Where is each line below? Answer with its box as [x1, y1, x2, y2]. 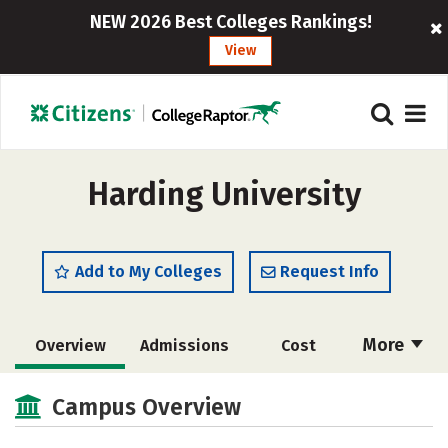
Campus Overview [52, 393, 241, 421]
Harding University [87, 175, 361, 213]
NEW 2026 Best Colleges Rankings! [89, 11, 372, 33]
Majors [44, 423, 96, 442]
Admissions [139, 336, 229, 355]
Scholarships [25, 382, 124, 401]
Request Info [280, 262, 379, 281]
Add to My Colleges [75, 262, 222, 281]
